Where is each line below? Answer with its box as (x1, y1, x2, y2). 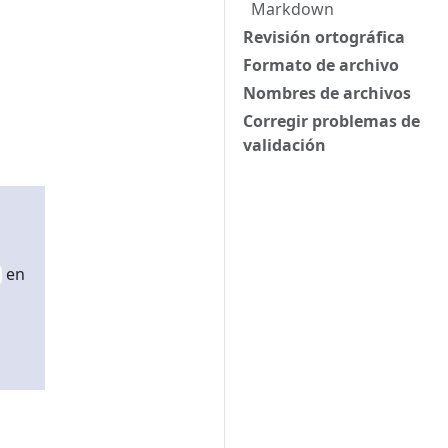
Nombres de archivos (243, 82, 411, 104)
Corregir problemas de (243, 110, 420, 132)
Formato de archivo (243, 54, 399, 76)
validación (243, 134, 326, 156)
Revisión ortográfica (243, 26, 405, 48)
